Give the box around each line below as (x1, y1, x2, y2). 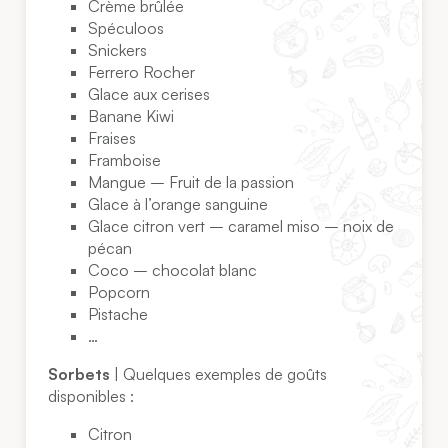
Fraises (88, 128, 137, 149)
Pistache (88, 304, 149, 325)
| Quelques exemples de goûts (110, 364, 328, 385)
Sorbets (48, 364, 111, 385)
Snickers (88, 40, 148, 61)
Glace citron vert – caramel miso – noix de (88, 216, 395, 237)
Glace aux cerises (88, 84, 211, 105)
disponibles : (48, 386, 135, 407)
